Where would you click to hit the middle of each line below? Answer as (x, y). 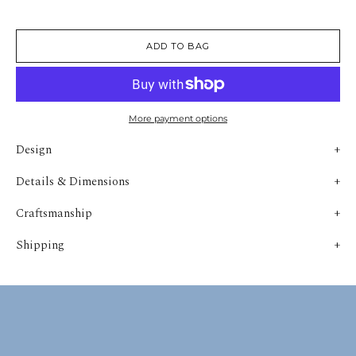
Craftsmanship (54, 213)
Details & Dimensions (73, 182)
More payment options (178, 118)
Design (34, 150)
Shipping (40, 245)
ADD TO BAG (178, 46)
